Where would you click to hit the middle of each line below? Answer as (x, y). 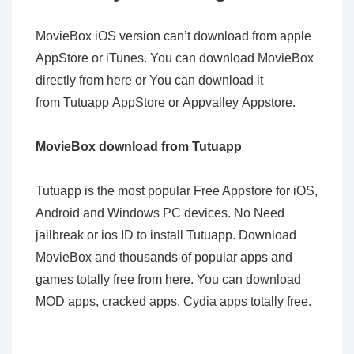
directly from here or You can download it (149, 80)
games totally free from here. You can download (168, 279)
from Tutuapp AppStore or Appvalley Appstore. (166, 102)
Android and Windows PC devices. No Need (160, 213)
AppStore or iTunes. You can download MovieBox (175, 58)
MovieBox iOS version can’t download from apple (173, 36)
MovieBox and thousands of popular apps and (164, 257)
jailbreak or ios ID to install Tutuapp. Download (166, 235)
